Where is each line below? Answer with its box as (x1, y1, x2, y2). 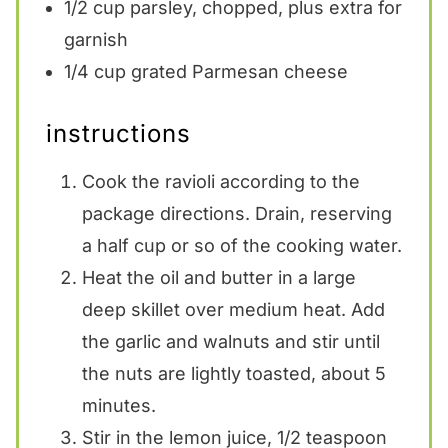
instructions (45, 118, 191, 148)
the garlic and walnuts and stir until (81, 330, 380, 352)
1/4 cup (63, 60, 126, 82)
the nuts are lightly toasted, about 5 (81, 362, 386, 384)
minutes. (81, 394, 156, 416)
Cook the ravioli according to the (81, 170, 360, 192)
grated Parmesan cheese (125, 60, 348, 82)
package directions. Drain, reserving (81, 202, 392, 224)
